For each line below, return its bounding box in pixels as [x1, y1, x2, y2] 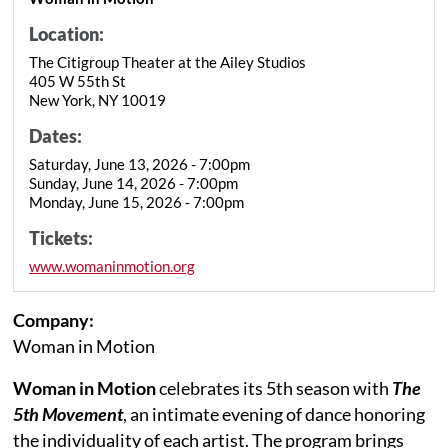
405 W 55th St [29, 71, 127, 90]
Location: [29, 22, 105, 45]
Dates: [29, 124, 83, 147]
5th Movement [13, 402, 124, 425]
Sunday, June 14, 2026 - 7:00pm [29, 173, 239, 192]
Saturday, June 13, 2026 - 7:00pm [29, 154, 251, 173]
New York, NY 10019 [29, 90, 167, 109]
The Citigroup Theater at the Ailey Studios [29, 52, 307, 71]
